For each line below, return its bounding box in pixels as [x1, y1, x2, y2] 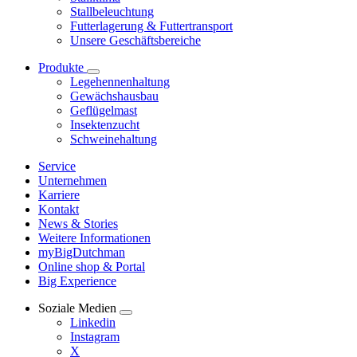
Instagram [70, 330, 120, 344]
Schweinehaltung [70, 132, 157, 147]
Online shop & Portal [38, 260, 145, 274]
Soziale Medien [38, 301, 116, 316]
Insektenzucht [70, 118, 139, 132]
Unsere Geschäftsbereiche [70, 33, 201, 48]
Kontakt [38, 202, 79, 217]
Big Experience [38, 274, 116, 288]
